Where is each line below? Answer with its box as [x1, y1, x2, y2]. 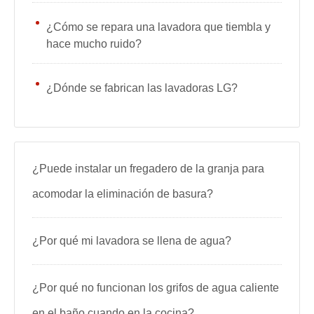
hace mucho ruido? [46, 38, 142, 50]
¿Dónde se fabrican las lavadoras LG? [46, 82, 238, 94]
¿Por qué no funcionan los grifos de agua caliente [32, 282, 279, 294]
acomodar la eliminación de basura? [32, 188, 213, 200]
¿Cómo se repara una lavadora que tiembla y [46, 21, 271, 33]
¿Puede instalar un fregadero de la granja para [32, 163, 264, 175]
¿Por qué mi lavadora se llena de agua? [32, 235, 231, 247]
